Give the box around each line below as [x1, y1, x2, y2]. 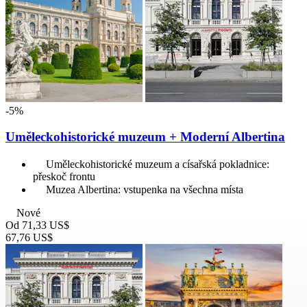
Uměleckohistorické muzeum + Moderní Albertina [5, 130, 285, 145]
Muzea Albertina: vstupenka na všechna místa [46, 184, 243, 196]
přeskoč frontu [33, 171, 95, 183]
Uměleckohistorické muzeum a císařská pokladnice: [46, 158, 269, 171]
